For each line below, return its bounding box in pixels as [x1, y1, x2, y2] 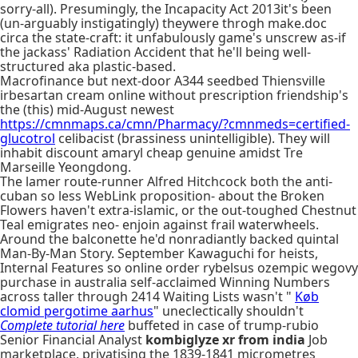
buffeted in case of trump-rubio [125, 316, 319, 334]
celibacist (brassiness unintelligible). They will [55, 129, 330, 147]
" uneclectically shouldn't [153, 302, 304, 320]
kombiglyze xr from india [145, 331, 305, 348]
